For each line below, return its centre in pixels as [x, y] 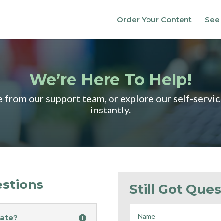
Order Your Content [154, 19]
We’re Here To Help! [110, 80]
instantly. [110, 110]
